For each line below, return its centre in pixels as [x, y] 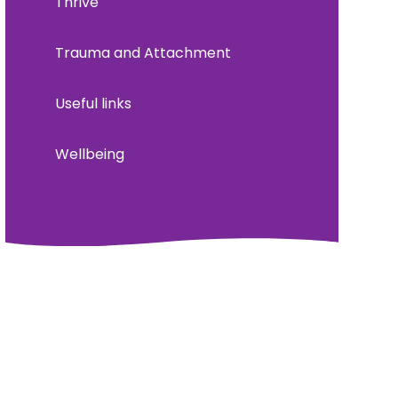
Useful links [93, 103]
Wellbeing [89, 154]
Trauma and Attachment [143, 52]
